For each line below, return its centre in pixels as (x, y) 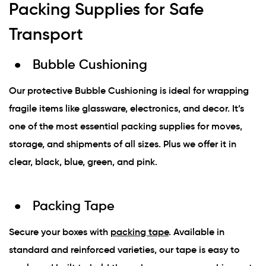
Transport (46, 34)
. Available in (197, 232)
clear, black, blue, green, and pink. (83, 162)
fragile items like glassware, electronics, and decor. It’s (126, 108)
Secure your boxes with (60, 232)
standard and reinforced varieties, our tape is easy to (124, 250)
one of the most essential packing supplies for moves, (126, 126)
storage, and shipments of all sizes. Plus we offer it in (123, 144)
